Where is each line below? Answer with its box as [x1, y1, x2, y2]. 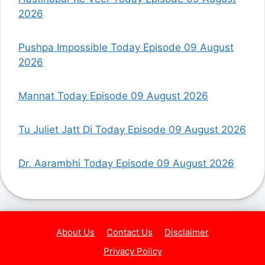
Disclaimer [164, 226, 209, 238]
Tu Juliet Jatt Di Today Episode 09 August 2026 [18, 123, 246, 135]
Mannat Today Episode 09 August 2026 [18, 89, 208, 102]
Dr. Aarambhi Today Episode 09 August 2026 [18, 157, 234, 169]
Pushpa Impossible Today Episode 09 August [18, 41, 234, 53]
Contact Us [106, 226, 153, 238]
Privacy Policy [103, 245, 162, 257]
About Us [56, 226, 95, 238]
